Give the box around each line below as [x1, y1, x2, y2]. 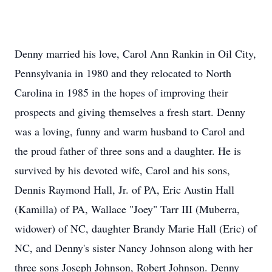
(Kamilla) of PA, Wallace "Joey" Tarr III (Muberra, [15, 202, 240, 216]
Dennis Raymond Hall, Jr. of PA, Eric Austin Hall [15, 182, 234, 197]
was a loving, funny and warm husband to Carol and [15, 124, 245, 138]
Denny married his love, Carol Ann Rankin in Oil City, [15, 46, 256, 61]
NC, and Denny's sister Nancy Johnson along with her [15, 240, 253, 255]
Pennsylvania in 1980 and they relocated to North [15, 66, 231, 80]
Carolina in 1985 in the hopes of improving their [15, 85, 228, 100]
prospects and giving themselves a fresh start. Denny [15, 104, 245, 119]
